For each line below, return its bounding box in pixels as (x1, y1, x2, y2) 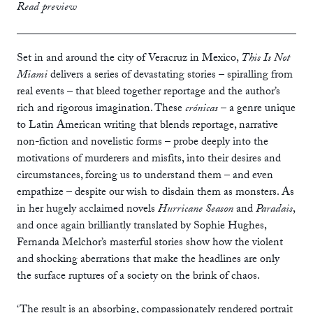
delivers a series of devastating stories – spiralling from (48, 66, 293, 85)
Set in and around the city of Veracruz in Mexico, (17, 49, 241, 68)
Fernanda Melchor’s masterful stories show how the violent (17, 233, 283, 253)
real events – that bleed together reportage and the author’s (17, 82, 280, 102)
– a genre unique (218, 99, 296, 119)
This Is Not (241, 49, 290, 68)
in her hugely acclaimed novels (17, 200, 158, 219)
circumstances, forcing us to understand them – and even (17, 166, 273, 186)
